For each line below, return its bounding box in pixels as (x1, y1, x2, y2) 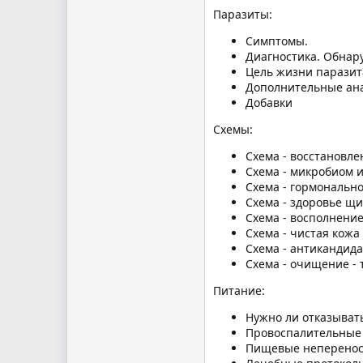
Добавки (246, 94, 293, 110)
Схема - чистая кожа (246, 224, 360, 241)
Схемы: (213, 121, 253, 137)
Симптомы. (246, 32, 308, 49)
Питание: (213, 282, 265, 298)
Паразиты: (213, 6, 272, 22)
